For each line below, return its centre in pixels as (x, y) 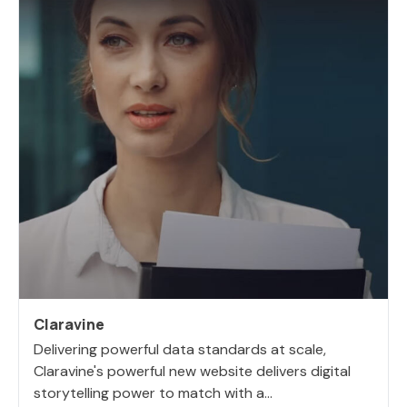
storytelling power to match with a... (153, 392)
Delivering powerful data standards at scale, (180, 349)
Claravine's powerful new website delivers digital (192, 371)
